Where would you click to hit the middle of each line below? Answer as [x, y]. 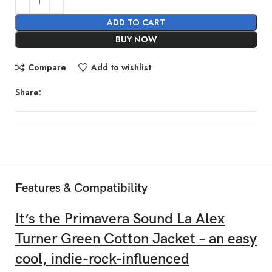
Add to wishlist [121, 68]
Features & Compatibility [82, 188]
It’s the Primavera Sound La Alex [120, 219]
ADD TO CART [136, 22]
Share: [29, 92]
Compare [47, 68]
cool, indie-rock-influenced [103, 259]
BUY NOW [136, 39]
